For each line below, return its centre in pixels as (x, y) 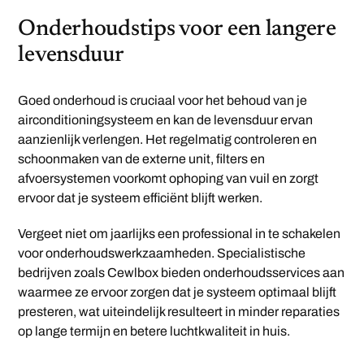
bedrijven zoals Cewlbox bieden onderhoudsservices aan (182, 272)
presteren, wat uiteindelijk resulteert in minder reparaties (179, 311)
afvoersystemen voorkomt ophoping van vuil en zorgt (169, 178)
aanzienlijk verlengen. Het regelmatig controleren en (168, 139)
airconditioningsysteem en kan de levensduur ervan (166, 119)
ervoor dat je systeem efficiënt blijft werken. (141, 197)
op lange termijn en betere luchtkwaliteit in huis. (154, 331)
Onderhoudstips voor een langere (177, 29)
